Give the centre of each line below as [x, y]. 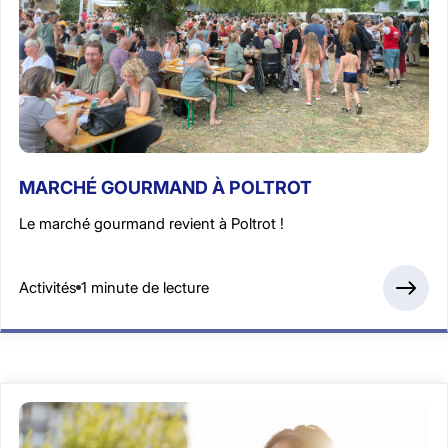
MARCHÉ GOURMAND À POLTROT [165, 187]
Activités [47, 288]
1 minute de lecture [145, 288]
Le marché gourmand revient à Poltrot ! [151, 223]
